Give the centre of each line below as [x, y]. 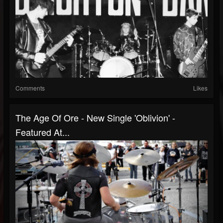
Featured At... [43, 132]
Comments [30, 88]
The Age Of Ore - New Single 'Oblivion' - [95, 117]
